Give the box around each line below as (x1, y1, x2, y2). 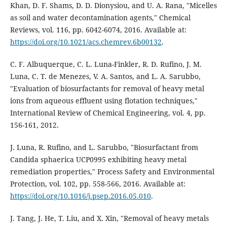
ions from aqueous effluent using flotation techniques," (10, 96, 198, 106)
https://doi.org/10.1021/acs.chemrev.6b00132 (10, 37, 162, 47)
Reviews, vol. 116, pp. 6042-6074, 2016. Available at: (10, 25, 186, 35)
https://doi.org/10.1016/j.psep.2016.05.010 (10, 191, 151, 201)
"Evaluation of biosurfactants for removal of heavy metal (10, 84, 204, 94)
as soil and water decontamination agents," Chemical (10, 13, 191, 23)
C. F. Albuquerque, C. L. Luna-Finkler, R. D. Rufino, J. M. (10, 59, 202, 69)
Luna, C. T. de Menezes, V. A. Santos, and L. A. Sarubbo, (10, 71, 201, 82)
